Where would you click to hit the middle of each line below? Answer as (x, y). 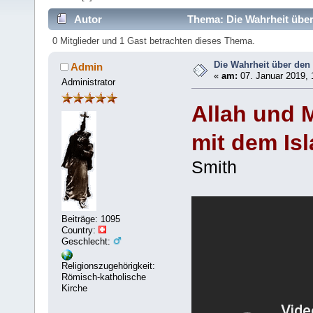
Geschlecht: (88, 241)
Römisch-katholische (104, 277)
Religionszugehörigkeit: (109, 266)
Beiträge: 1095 (91, 219)
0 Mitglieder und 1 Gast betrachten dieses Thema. (154, 41)
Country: (80, 230)
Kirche (75, 289)
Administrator (89, 82)
